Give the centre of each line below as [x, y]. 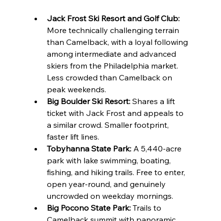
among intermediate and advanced [112, 54]
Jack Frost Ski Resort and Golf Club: [113, 18]
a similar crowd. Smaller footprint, [109, 125]
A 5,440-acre [157, 148]
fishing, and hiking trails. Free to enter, [117, 172]
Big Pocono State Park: [89, 207]
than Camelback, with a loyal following [118, 42]
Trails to [147, 207]
